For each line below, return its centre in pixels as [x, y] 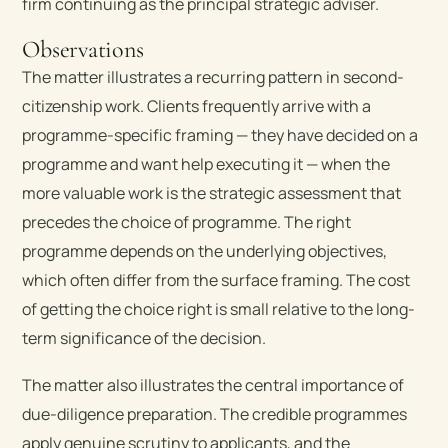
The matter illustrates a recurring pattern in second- [213, 76]
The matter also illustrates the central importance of [213, 384]
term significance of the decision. [144, 337]
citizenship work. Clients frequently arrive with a [197, 105]
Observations [83, 49]
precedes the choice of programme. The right [187, 221]
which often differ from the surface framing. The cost [216, 279]
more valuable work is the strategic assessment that [212, 192]
